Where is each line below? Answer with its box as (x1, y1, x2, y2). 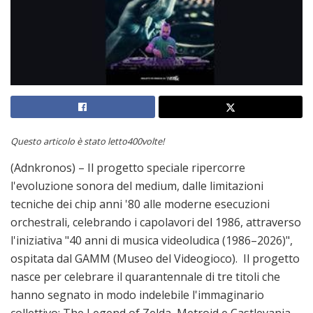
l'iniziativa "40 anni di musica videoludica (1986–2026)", (10, 233, 293, 249)
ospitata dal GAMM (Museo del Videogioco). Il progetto (10, 251, 300, 267)
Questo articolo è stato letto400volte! (10, 134, 164, 147)
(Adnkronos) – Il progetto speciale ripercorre (10, 160, 245, 176)
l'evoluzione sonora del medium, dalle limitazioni (10, 178, 263, 194)
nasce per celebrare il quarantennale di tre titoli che (10, 269, 280, 285)
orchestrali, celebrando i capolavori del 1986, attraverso (10, 214, 301, 231)
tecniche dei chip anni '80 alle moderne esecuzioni (10, 196, 270, 212)
